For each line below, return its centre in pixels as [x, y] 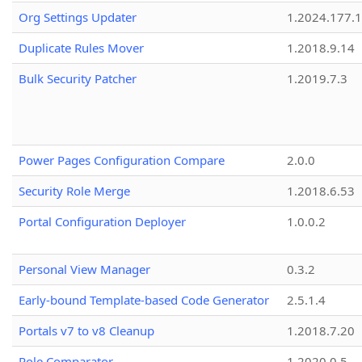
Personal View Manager [84, 269]
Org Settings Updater [78, 17]
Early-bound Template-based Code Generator [144, 300]
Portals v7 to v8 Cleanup [86, 331]
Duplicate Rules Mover [81, 48]
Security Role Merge [74, 191]
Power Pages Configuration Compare [122, 160]
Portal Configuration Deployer [102, 222]
